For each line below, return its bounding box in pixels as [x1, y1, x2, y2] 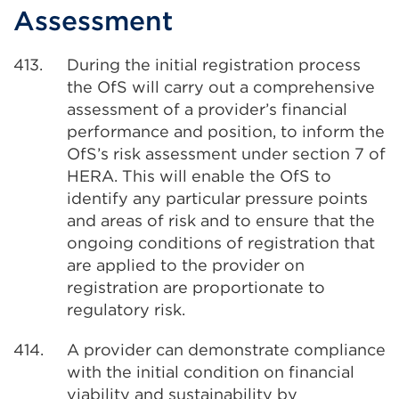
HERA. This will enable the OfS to [67, 167, 331, 185]
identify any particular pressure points [67, 189, 368, 208]
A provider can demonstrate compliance [67, 340, 386, 359]
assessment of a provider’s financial [67, 100, 347, 118]
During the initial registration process [67, 55, 361, 74]
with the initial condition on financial [67, 362, 354, 381]
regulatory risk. [67, 300, 185, 319]
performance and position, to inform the [67, 122, 385, 141]
